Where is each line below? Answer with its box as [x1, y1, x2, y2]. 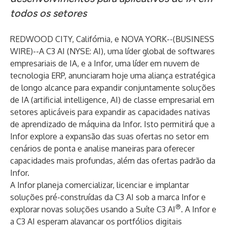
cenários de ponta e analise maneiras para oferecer [10, 143, 195, 154]
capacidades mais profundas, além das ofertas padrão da [10, 156, 215, 166]
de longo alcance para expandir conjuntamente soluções [10, 83, 215, 93]
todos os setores [10, 7, 87, 19]
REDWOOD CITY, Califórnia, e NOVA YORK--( [10, 34, 175, 44]
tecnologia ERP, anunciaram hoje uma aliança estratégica [10, 70, 215, 81]
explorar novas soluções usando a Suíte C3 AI [10, 204, 175, 214]
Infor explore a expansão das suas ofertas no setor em [10, 131, 209, 141]
